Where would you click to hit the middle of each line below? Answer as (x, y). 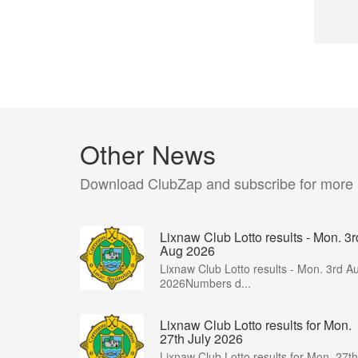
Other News (148, 153)
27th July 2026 (201, 338)
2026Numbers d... (205, 283)
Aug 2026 (187, 251)
